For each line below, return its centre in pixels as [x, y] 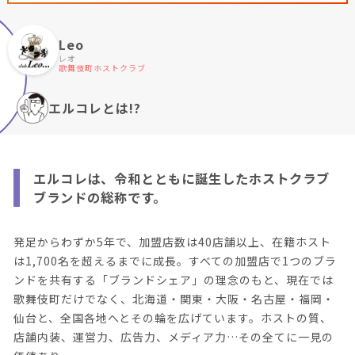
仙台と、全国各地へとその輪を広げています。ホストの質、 [173, 318]
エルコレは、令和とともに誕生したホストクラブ [181, 178]
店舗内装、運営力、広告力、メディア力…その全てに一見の [174, 337]
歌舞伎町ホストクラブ [102, 67]
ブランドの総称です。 [99, 197]
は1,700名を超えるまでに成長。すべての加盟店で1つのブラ [175, 261]
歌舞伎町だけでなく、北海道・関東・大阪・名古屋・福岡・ [174, 299]
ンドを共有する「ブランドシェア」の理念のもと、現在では [174, 280]
